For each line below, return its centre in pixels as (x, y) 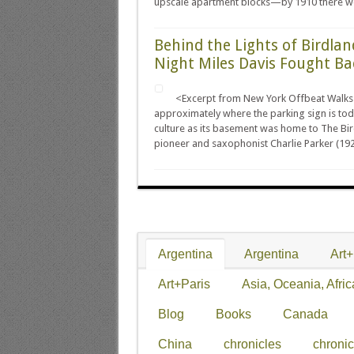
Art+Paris (184, 284)
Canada (305, 314)
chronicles (252, 344)
